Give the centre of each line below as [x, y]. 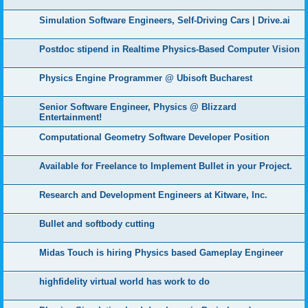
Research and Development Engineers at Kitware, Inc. [153, 195]
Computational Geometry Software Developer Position [154, 137]
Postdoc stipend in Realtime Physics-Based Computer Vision [169, 49]
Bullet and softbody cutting [97, 224]
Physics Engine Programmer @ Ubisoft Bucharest [146, 78]
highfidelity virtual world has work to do [124, 282]
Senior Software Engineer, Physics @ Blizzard [138, 107]
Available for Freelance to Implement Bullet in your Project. [166, 166]
